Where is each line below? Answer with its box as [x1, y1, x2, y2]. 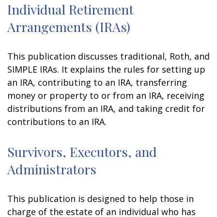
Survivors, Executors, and [7, 143, 157, 160]
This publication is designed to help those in [7, 193, 194, 204]
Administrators [7, 160, 96, 178]
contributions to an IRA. [7, 116, 107, 127]
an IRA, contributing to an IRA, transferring [7, 77, 187, 88]
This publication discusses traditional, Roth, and [7, 50, 210, 62]
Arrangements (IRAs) [7, 18, 130, 35]
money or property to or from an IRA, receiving [7, 90, 204, 101]
